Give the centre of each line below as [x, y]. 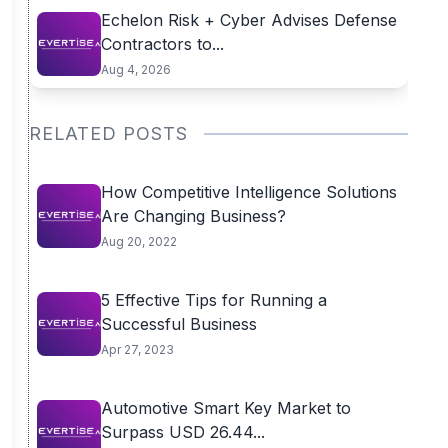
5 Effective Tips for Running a [213, 300]
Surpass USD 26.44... [182, 432]
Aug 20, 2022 [138, 241]
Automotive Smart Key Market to [225, 408]
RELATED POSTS [108, 133]
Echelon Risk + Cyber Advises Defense [248, 20]
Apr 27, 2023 [137, 349]
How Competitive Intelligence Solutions [248, 192]
